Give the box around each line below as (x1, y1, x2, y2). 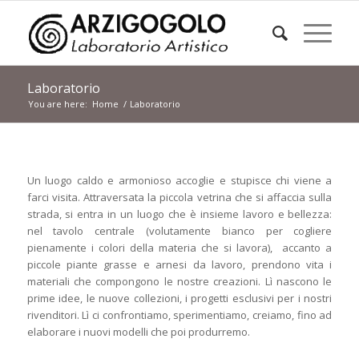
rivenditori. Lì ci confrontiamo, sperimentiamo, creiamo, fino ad (26, 308, 333, 323)
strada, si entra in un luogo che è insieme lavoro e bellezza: (26, 207, 333, 222)
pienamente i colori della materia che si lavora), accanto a (26, 240, 333, 256)
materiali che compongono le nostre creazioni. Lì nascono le (26, 274, 333, 289)
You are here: (27, 98, 87, 110)
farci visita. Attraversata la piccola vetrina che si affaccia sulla (26, 190, 333, 205)
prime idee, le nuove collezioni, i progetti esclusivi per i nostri (26, 291, 333, 306)
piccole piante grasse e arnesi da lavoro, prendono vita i (26, 257, 333, 272)
